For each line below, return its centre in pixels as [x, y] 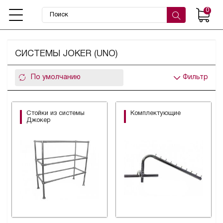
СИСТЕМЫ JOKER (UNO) [66, 54]
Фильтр [195, 77]
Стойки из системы [56, 113]
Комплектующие [156, 113]
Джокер [38, 120]
